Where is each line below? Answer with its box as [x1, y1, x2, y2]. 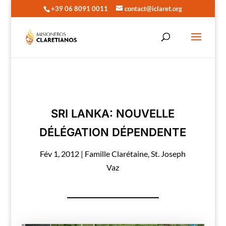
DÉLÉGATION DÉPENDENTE [39, 126, 187, 139]
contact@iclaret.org [125, 4, 183, 13]
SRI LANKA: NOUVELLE [51, 107, 175, 120]
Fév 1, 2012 [40, 149, 80, 158]
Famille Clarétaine [85, 149, 148, 158]
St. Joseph [151, 149, 186, 158]
